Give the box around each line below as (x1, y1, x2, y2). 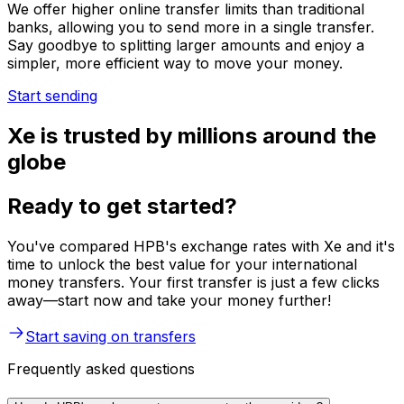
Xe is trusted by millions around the (7, 123, 376, 150)
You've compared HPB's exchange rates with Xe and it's (7, 237, 395, 255)
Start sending (7, 87, 97, 106)
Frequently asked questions (7, 360, 195, 378)
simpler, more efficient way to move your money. (7, 54, 343, 73)
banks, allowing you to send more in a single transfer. (7, 18, 374, 37)
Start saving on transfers (25, 327, 196, 345)
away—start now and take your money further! (7, 291, 331, 309)
